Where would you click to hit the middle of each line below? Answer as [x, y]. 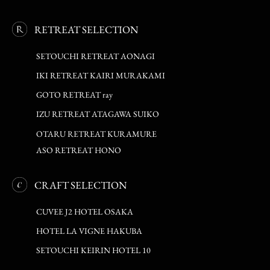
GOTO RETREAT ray [74, 94]
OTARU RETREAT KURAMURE [96, 133]
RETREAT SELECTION [86, 29]
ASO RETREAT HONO [79, 150]
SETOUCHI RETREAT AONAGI [96, 56]
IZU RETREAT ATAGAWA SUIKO [98, 114]
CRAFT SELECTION [80, 185]
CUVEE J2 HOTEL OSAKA [85, 211]
